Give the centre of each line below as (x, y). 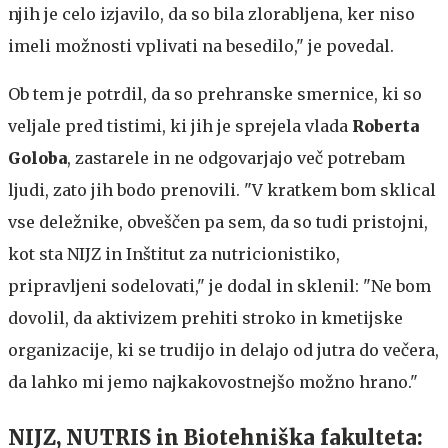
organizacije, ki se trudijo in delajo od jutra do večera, (223, 350)
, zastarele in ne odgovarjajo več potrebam (236, 158)
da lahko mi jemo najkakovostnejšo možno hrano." (213, 382)
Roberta (385, 126)
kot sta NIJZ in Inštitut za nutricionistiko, (174, 254)
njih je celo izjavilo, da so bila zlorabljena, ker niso (211, 14)
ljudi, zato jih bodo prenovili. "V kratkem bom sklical (222, 190)
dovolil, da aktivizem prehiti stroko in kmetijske (205, 318)
